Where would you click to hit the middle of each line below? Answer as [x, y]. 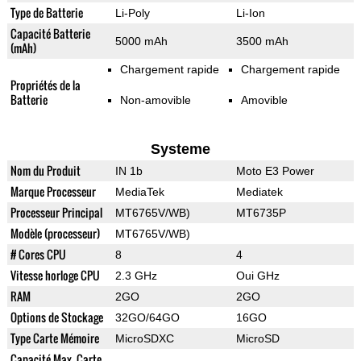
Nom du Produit [45, 171]
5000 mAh [141, 41]
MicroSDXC [144, 339]
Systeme [180, 149]
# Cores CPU [38, 255]
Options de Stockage [56, 317]
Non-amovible [155, 100]
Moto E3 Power [275, 171]
